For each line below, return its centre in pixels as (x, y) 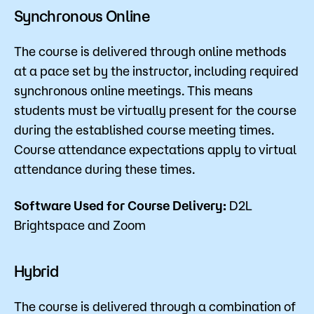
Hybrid (36, 271)
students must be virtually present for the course (155, 110)
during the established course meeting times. (144, 130)
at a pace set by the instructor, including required (156, 71)
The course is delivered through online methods (150, 52)
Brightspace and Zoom (80, 225)
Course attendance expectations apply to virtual (155, 150)
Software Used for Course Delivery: (120, 206)
